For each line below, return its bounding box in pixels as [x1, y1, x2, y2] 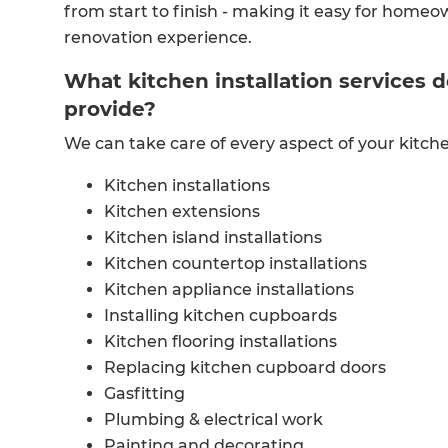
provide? [64, 96, 156, 121]
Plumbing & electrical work [104, 409, 323, 429]
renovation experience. [64, 27, 252, 47]
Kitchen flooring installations [104, 331, 337, 351]
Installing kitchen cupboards [104, 305, 337, 325]
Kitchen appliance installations [104, 279, 354, 299]
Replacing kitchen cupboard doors [104, 357, 386, 377]
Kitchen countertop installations [104, 253, 367, 273]
